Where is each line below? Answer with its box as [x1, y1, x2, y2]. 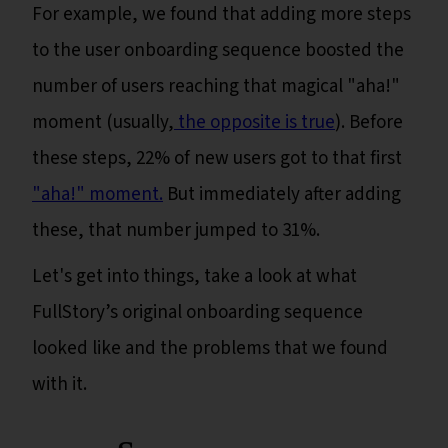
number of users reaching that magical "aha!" [32, 73, 400, 101]
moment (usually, [32, 109, 174, 137]
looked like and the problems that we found [32, 335, 388, 363]
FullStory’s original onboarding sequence [32, 299, 363, 327]
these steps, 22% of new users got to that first [32, 145, 402, 173]
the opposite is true [174, 109, 335, 137]
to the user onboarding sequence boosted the [32, 37, 404, 65]
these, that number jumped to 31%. [32, 217, 324, 245]
